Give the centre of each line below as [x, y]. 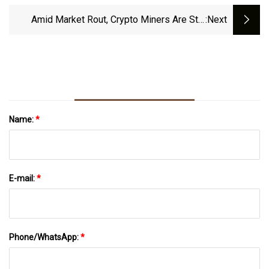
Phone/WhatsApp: [45, 237]
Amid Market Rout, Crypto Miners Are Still [118, 20]
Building [189, 36]
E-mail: [23, 178]
